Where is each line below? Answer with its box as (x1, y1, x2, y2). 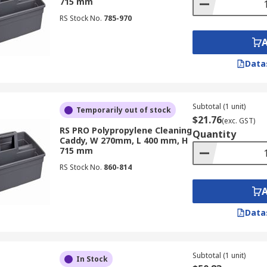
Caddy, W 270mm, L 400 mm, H (59, 135, 188, 146)
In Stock (76, 254, 108, 264)
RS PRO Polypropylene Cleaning (59, 125, 192, 136)
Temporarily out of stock (76, 105, 171, 115)
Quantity (192, 128, 236, 141)
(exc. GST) (221, 116, 255, 126)
